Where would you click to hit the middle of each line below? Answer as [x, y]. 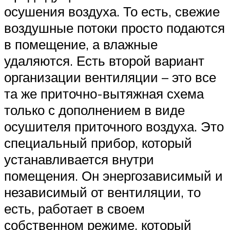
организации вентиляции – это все [110, 77]
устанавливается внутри [79, 159]
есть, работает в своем [74, 208]
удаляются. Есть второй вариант [104, 60]
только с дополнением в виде [94, 110]
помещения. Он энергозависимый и [113, 175]
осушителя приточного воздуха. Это [114, 126]
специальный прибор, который [98, 142]
